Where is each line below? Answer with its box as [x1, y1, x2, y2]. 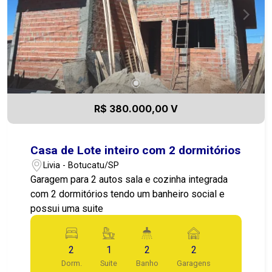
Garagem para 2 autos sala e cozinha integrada [30, 174, 228, 186]
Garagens [177, 259, 211, 268]
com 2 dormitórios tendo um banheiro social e [30, 188, 225, 200]
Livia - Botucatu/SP [43, 160, 120, 171]
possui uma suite [30, 203, 104, 215]
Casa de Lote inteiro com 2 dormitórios [30, 143, 241, 158]
